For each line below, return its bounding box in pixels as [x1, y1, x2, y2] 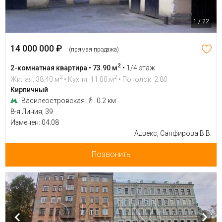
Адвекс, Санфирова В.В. [134, 129, 212, 138]
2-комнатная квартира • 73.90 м [10, 63, 117, 72]
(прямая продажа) [69, 46, 119, 53]
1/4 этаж [126, 63, 155, 72]
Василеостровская [21, 97, 86, 105]
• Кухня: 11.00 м [62, 75, 114, 83]
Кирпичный [10, 86, 48, 94]
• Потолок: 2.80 [117, 75, 167, 83]
